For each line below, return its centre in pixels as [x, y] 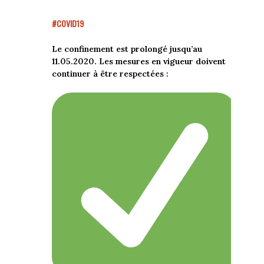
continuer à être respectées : [110, 74]
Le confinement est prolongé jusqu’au [127, 49]
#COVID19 [67, 24]
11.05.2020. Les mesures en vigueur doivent [138, 62]
